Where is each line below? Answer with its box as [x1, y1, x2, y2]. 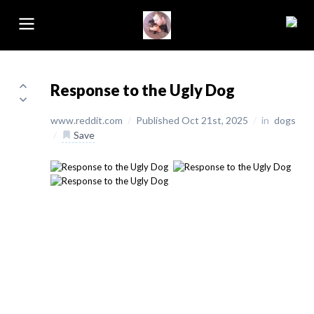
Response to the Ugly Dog [50, 81, 235, 100]
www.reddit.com [50, 114, 125, 126]
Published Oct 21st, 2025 [136, 114, 250, 126]
